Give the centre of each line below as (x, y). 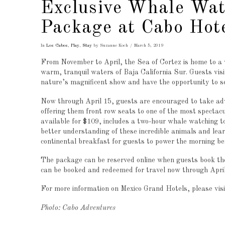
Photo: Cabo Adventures (78, 208)
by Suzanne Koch (110, 45)
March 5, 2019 (148, 45)
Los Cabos (57, 45)
